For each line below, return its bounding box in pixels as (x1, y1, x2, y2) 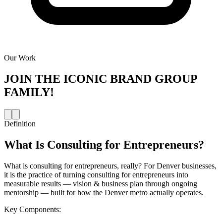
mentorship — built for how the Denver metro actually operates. (4, 188, 204, 197)
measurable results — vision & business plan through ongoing (4, 179, 197, 188)
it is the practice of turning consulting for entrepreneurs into (4, 170, 188, 179)
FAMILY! (4, 86, 54, 99)
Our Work (4, 54, 36, 62)
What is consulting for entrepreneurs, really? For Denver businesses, (4, 161, 217, 170)
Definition (4, 119, 36, 128)
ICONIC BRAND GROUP (63, 72, 197, 86)
